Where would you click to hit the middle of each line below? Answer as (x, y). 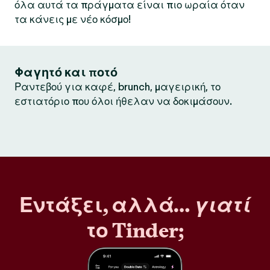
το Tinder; (135, 231)
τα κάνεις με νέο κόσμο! (73, 19)
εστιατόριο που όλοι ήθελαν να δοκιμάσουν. (123, 101)
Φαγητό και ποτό (66, 72)
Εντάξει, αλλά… (104, 205)
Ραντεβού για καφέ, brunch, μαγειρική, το (118, 87)
